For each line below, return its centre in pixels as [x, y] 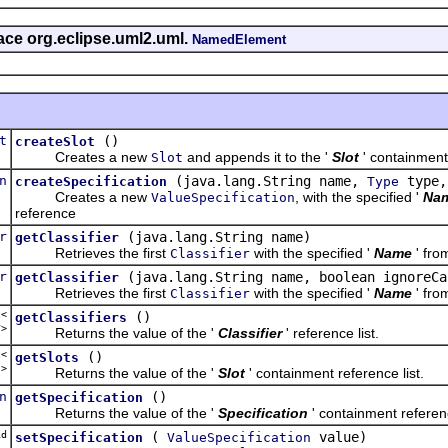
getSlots [47, 357]
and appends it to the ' [255, 156]
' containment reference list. [336, 372]
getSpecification [79, 397]
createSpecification [91, 181]
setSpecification [79, 437]
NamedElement [239, 39]
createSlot [55, 141]
